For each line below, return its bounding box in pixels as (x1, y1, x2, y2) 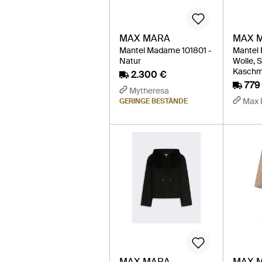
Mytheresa (129, 85, 169, 96)
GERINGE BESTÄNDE (119, 96, 188, 106)
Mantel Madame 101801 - (119, 44, 212, 56)
